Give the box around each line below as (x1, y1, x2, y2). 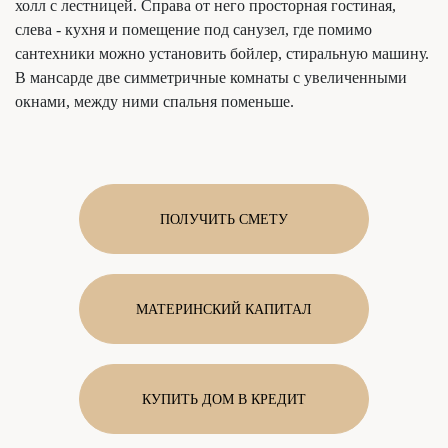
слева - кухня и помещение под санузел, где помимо (15, 21, 372, 39)
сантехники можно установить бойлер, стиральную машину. (15, 45, 429, 63)
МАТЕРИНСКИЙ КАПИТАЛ (136, 301, 312, 317)
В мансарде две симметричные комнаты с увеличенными (15, 69, 407, 87)
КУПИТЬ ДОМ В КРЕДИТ (142, 391, 306, 407)
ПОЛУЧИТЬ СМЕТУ (160, 211, 288, 227)
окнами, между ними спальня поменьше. (15, 93, 294, 111)
